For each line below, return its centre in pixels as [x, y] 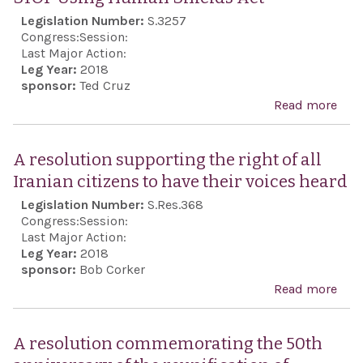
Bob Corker [112, 269]
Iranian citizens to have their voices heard [180, 182]
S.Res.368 [175, 205]
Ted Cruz [105, 85]
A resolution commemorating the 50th [167, 344]
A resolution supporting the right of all [167, 160]
